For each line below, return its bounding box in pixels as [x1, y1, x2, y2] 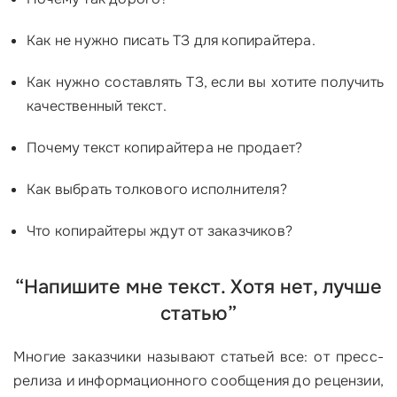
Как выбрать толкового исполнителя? [27, 180, 287, 198]
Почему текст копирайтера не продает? [27, 138, 303, 157]
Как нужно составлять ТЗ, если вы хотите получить [27, 73, 384, 91]
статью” [160, 301, 237, 326]
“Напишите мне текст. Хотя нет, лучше [15, 275, 382, 300]
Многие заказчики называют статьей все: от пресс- [13, 347, 384, 366]
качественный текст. [27, 97, 167, 115]
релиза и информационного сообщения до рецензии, [13, 371, 384, 390]
